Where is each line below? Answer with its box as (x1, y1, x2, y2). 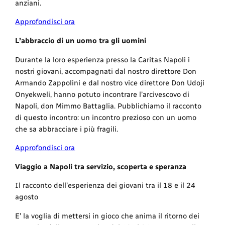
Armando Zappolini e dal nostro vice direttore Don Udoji (15, 78, 205, 87)
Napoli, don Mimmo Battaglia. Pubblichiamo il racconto (15, 101, 202, 110)
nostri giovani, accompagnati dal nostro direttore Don (15, 66, 197, 76)
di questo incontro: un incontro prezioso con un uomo (15, 113, 197, 122)
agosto (15, 192, 39, 202)
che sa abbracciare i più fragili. (15, 124, 119, 134)
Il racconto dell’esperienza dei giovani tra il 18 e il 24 (15, 181, 196, 190)
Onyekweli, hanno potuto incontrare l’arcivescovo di (15, 89, 190, 99)
